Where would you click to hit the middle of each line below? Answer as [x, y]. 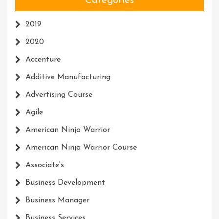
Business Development [65, 183]
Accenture [43, 60]
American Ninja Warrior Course [81, 148]
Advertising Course [59, 95]
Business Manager [57, 201]
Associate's [45, 165]
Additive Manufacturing [68, 77]
